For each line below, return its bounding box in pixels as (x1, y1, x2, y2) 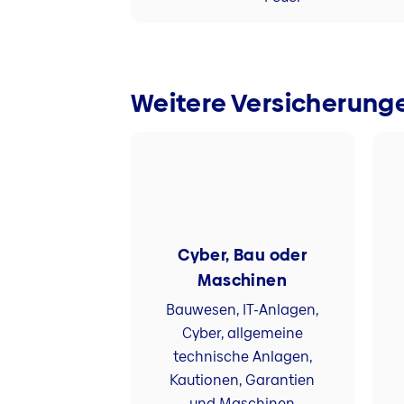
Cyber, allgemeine (181, 322, 303, 344)
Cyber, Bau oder (178, 243, 308, 266)
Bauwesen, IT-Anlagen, (166, 298, 319, 320)
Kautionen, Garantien (170, 369, 316, 390)
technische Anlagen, (172, 345, 312, 367)
